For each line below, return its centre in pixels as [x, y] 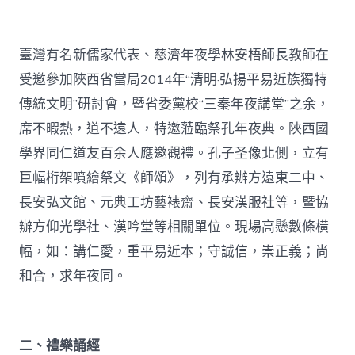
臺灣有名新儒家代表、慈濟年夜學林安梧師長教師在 [174, 55]
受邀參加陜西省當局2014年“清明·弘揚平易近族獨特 [174, 79]
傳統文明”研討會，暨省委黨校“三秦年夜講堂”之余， [175, 104]
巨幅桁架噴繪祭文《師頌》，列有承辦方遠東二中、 [174, 177]
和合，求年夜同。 [73, 276]
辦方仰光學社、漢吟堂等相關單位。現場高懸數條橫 [174, 227]
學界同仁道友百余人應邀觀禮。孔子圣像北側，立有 [174, 153]
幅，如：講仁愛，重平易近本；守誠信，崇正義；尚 [174, 251]
